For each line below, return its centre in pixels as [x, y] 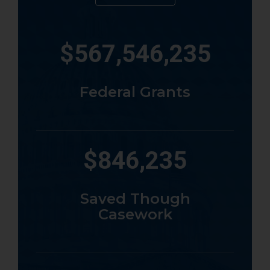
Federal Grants [135, 92]
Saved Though [135, 198]
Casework [135, 214]
